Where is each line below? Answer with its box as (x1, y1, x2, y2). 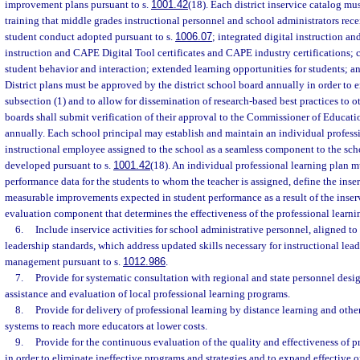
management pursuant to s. (5, 256, 123, 268)
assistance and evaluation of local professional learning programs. (5, 288, 290, 300)
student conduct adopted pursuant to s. (5, 31, 175, 43)
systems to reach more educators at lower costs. (5, 320, 207, 332)
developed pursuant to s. (5, 159, 113, 171)
